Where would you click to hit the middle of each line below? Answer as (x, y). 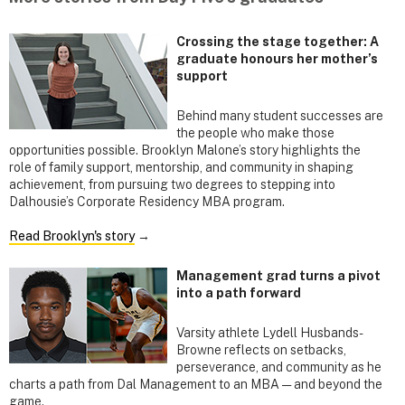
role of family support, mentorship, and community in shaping (181, 167)
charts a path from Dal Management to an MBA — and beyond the (196, 385)
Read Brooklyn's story (72, 235)
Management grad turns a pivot (278, 276)
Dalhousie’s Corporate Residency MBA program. (147, 201)
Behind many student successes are (280, 115)
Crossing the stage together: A (278, 41)
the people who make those (255, 132)
